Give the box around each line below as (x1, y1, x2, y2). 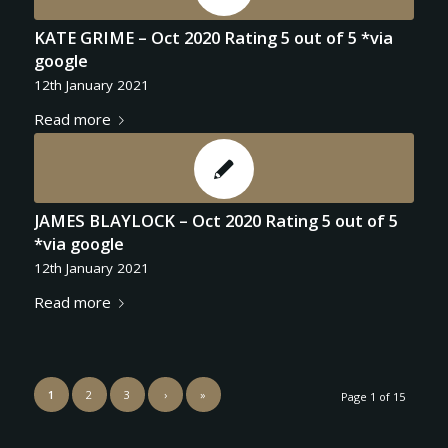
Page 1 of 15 (341, 388, 406, 404)
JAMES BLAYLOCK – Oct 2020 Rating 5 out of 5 (33, 208, 398, 232)
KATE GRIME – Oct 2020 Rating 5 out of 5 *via (33, 25, 393, 49)
